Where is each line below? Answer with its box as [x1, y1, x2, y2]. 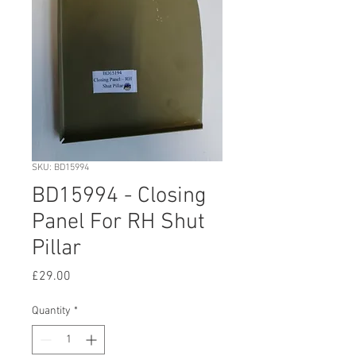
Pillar [32, 235, 81, 262]
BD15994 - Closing [32, 183, 207, 210]
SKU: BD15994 [32, 162, 89, 173]
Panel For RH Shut [32, 209, 205, 236]
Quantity [32, 304, 71, 318]
